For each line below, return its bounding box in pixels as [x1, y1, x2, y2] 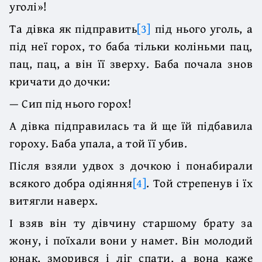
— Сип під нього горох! [9, 94, 132, 112]
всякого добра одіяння [9, 174, 133, 191]
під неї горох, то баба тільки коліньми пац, [9, 37, 253, 54]
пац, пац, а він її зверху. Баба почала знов [9, 54, 253, 72]
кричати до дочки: [9, 72, 111, 89]
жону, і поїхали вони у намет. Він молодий [9, 231, 253, 249]
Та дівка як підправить [9, 19, 137, 37]
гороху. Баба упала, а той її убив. [9, 134, 187, 151]
